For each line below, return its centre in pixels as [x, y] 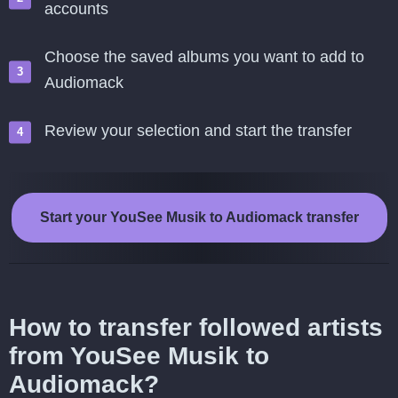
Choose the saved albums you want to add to [204, 57]
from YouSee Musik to [139, 356]
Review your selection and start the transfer [198, 131]
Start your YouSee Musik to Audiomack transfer [199, 217]
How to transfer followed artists [196, 327]
